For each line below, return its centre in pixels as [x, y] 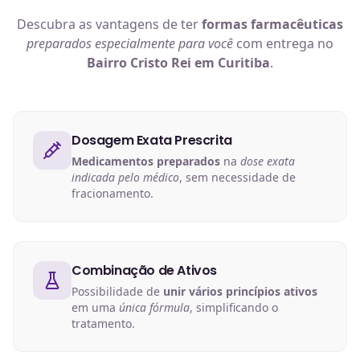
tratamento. [103, 323]
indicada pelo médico [125, 177]
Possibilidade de [117, 291]
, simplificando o [234, 307]
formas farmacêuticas [272, 24]
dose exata [268, 161]
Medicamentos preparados [146, 161]
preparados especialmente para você [130, 43]
